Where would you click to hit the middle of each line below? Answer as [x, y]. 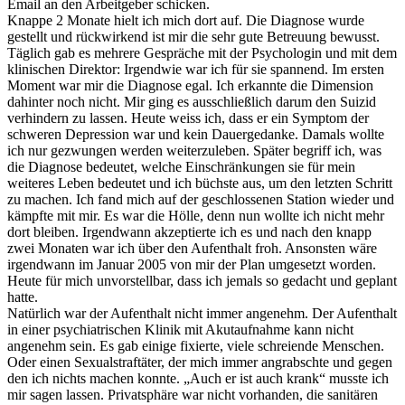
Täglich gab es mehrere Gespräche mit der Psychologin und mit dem [202, 53]
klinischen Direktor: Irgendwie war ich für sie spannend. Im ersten [196, 70]
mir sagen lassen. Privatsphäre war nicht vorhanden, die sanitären [193, 395]
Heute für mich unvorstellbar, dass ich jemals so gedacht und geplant [202, 281]
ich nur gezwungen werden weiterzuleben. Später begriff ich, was [194, 151]
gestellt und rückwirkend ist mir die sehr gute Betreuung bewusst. [193, 37]
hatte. [23, 297]
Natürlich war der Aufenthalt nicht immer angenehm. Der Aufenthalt [202, 314]
